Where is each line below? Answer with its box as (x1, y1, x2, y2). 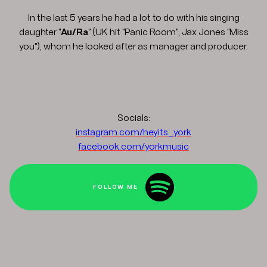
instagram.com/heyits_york (76, 128, 191, 138)
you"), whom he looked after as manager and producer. (19, 42, 248, 52)
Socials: (117, 113, 150, 123)
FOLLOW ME (93, 184, 141, 191)
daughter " (18, 27, 61, 38)
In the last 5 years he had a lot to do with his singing (27, 13, 240, 23)
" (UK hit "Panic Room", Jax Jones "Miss (88, 27, 249, 38)
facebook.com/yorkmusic (78, 142, 189, 152)
